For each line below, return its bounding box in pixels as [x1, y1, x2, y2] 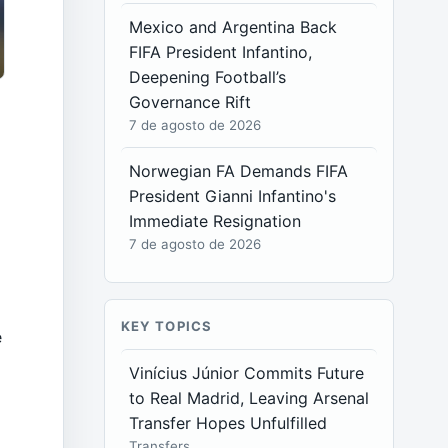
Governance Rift [129, 92, 252, 112]
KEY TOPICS [121, 318, 212, 334]
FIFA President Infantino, [129, 42, 313, 62]
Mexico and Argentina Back [129, 17, 338, 37]
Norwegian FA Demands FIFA [129, 161, 349, 181]
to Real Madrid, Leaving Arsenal [129, 388, 370, 408]
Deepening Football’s [129, 67, 287, 87]
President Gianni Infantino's [129, 186, 337, 206]
